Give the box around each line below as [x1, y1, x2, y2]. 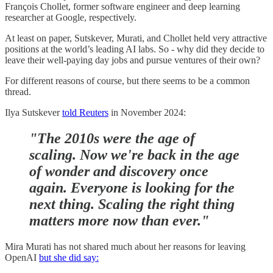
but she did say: [39, 252, 99, 263]
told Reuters [62, 107, 108, 118]
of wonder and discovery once [29, 163, 208, 179]
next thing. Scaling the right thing [29, 196, 235, 212]
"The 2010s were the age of [29, 130, 195, 146]
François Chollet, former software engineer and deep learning [5, 1, 240, 12]
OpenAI [5, 252, 39, 263]
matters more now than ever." [29, 212, 209, 229]
